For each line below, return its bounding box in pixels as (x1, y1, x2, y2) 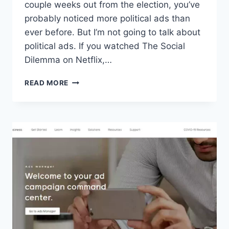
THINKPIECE (68, 151, 113, 160)
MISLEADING (68, 108, 115, 117)
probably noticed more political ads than (25, 13, 190, 24)
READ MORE (25, 79, 69, 87)
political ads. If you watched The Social (25, 41, 185, 52)
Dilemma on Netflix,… (25, 55, 112, 65)
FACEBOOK (68, 76, 109, 85)
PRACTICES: (68, 130, 113, 139)
